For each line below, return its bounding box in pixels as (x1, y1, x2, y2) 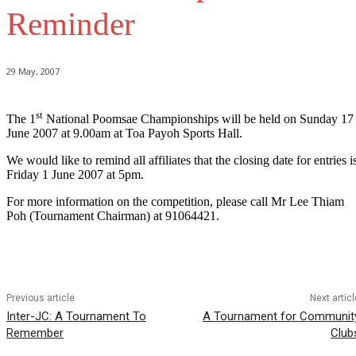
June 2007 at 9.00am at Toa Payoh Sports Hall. (6, 126, 242, 141)
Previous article (6, 292, 75, 304)
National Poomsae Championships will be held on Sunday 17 (43, 112, 354, 126)
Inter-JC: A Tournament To (6, 309, 146, 324)
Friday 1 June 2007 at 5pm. (6, 168, 144, 182)
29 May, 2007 (6, 64, 60, 77)
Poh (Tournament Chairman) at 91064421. (6, 209, 219, 223)
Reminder (6, 5, 135, 42)
